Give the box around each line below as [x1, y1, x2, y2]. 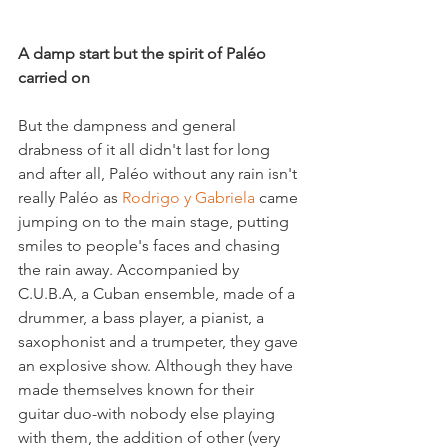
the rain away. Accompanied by [18, 260, 243, 279]
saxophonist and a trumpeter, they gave [18, 332, 302, 351]
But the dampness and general [18, 116, 240, 135]
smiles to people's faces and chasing [18, 236, 284, 255]
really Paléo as [18, 188, 122, 207]
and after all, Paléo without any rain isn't [18, 164, 301, 183]
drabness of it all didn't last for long [18, 140, 274, 159]
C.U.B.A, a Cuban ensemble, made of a [18, 284, 299, 303]
